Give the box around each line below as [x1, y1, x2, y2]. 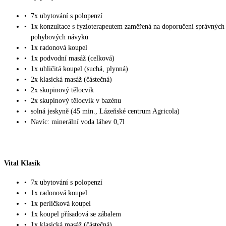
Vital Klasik [4, 159, 40, 167]
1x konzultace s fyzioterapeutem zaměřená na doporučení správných [31, 22, 224, 30]
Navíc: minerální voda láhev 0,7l [31, 118, 125, 126]
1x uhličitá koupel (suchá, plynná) [31, 65, 128, 73]
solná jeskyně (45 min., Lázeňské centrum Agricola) [31, 107, 180, 115]
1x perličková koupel [31, 199, 91, 207]
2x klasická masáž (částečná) [31, 75, 112, 83]
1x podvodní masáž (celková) [31, 54, 115, 62]
